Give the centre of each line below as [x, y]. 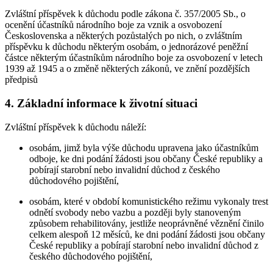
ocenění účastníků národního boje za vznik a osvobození [113, 25]
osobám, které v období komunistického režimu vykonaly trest [149, 201]
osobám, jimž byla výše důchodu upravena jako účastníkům [144, 147]
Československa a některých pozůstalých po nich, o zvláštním [123, 36]
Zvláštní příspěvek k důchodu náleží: [76, 127]
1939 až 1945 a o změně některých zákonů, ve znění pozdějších [127, 69]
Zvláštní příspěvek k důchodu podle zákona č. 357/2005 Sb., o [125, 14]
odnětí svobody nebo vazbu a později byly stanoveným [135, 212]
